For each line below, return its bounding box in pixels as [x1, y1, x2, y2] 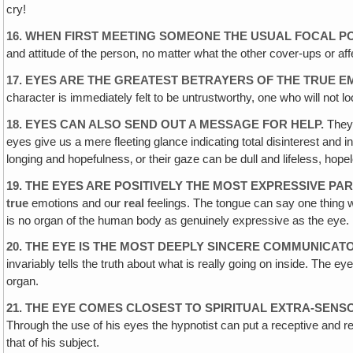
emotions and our [28, 196, 121, 210]
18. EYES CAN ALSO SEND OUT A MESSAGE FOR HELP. [6, 117, 325, 131]
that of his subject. [6, 336, 100, 350]
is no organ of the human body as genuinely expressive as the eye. [6, 214, 350, 227]
